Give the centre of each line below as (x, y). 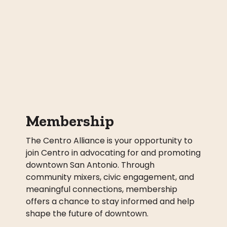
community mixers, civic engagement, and (110, 177)
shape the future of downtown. (87, 214)
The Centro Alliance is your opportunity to (109, 141)
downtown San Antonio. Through (90, 165)
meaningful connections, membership (101, 190)
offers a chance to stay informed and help (110, 202)
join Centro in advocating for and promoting (113, 153)
